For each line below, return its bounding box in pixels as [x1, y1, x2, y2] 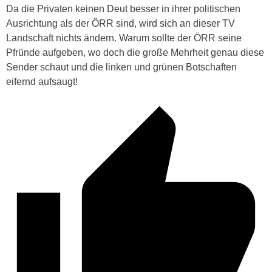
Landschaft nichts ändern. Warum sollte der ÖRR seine [6, 33, 242, 44]
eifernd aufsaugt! [6, 76, 78, 87]
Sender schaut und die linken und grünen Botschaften [6, 62, 237, 73]
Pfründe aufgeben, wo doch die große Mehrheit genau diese [6, 47, 264, 58]
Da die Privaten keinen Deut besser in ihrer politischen [6, 4, 240, 15]
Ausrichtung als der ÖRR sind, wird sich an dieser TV [6, 18, 235, 29]
